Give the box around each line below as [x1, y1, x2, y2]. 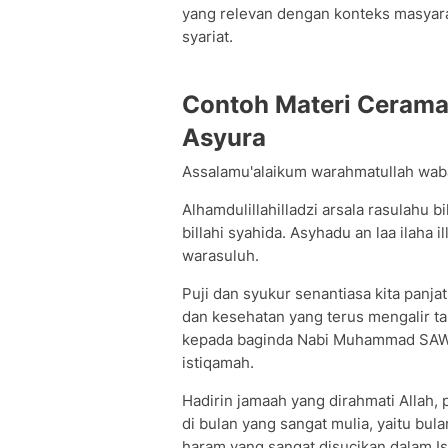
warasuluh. [182, 246, 259, 265]
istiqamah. [182, 353, 254, 372]
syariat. [182, 27, 233, 46]
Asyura [182, 123, 266, 152]
